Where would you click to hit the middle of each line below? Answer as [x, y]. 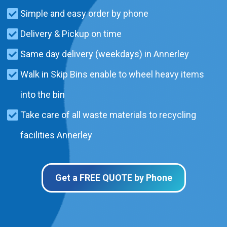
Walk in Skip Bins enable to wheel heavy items [112, 74]
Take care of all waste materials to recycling [108, 115]
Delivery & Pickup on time [71, 33]
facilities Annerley [56, 135]
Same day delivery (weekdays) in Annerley [105, 54]
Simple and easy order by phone [84, 13]
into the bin [43, 94]
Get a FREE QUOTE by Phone [113, 177]
